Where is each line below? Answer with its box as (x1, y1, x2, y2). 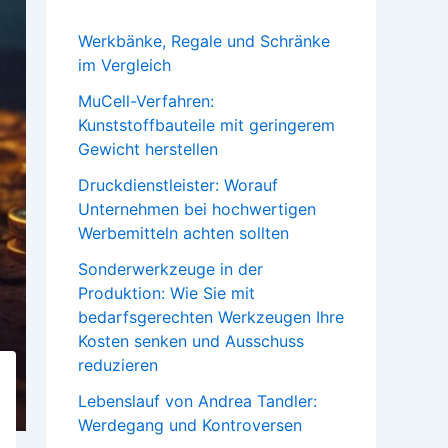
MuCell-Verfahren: (78, 91, 214, 112)
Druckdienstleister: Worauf (78, 175, 278, 196)
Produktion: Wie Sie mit (78, 283, 255, 304)
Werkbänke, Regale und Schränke (78, 31, 330, 52)
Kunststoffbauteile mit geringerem (78, 115, 335, 136)
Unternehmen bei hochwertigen (78, 199, 316, 220)
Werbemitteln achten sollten (78, 223, 289, 244)
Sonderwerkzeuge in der (78, 259, 263, 280)
